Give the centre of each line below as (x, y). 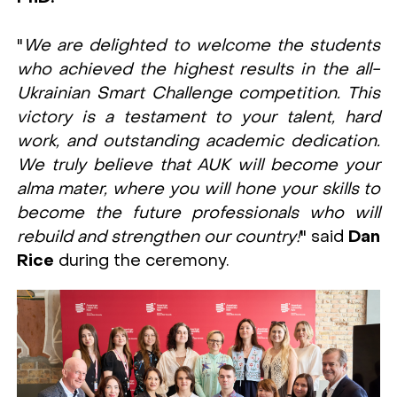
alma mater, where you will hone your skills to (198, 189)
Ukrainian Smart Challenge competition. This (198, 93)
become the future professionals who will (198, 213)
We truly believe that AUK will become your (198, 165)
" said (325, 237)
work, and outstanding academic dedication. (198, 141)
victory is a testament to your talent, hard (198, 117)
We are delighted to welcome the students (202, 46)
